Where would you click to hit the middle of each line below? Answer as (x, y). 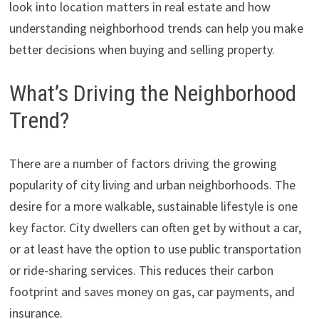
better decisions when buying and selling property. (142, 50)
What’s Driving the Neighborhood (152, 94)
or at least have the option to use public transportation (155, 249)
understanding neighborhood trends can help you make (156, 28)
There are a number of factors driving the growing (143, 163)
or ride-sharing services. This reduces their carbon (141, 270)
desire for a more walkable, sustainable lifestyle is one (153, 206)
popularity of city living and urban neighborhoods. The (152, 185)
